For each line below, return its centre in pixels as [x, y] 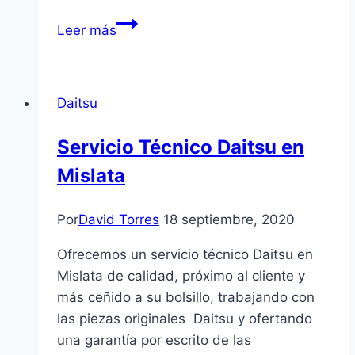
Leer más [87, 30]
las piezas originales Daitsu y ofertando [185, 318]
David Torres [119, 219]
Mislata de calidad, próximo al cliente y [181, 275]
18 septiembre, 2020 [229, 219]
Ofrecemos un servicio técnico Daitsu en [185, 254]
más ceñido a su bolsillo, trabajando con [186, 297]
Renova [139, 65]
